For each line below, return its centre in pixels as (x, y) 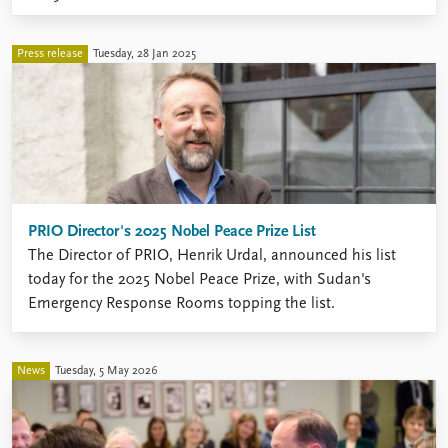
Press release (50, 53)
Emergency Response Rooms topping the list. (181, 304)
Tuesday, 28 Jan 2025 (144, 53)
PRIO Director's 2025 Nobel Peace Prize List (172, 232)
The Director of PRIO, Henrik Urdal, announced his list (212, 256)
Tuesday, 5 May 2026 (106, 370)
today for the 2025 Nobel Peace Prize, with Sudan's (199, 280)
